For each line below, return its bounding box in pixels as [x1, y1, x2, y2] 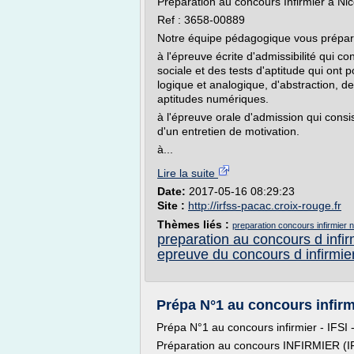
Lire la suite [157, 167, 218, 179]
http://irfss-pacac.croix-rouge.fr [188, 199, 341, 212]
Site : [157, 199, 188, 212]
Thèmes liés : [157, 218, 232, 231]
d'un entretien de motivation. [157, 125, 299, 137]
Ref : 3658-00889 [157, 13, 245, 26]
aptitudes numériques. [157, 92, 269, 105]
